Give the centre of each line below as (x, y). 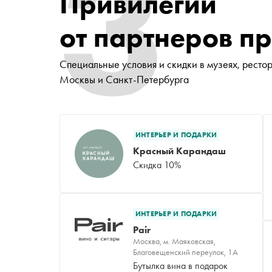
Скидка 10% (157, 165)
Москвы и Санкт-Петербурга (124, 79)
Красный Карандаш (179, 151)
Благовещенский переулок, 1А (185, 252)
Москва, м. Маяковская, (174, 241)
